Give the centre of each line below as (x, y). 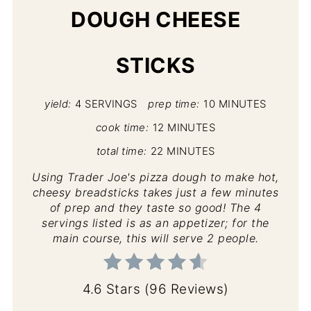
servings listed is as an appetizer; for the (155, 222)
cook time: (122, 127)
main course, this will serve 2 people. (155, 238)
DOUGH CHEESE (155, 19)
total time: (121, 151)
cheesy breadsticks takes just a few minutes (155, 192)
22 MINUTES (183, 151)
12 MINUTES (184, 127)
